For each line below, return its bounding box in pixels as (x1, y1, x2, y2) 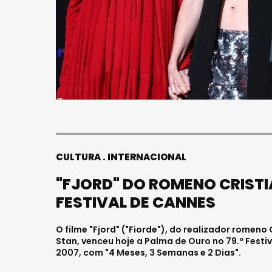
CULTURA (56, 151, 101, 163)
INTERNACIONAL (107, 151, 186, 163)
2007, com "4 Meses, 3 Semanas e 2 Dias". (56, 246, 241, 259)
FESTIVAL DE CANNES (56, 192, 216, 213)
